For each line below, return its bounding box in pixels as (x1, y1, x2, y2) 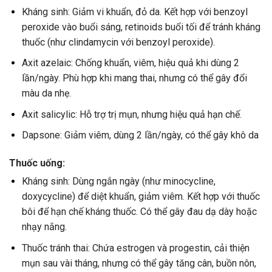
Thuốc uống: (9, 157, 65, 169)
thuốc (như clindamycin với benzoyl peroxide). (21, 36, 215, 48)
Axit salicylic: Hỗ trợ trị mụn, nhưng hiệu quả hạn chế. (21, 108, 242, 120)
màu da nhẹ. (21, 87, 71, 100)
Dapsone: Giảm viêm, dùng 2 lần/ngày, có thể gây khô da (21, 129, 259, 141)
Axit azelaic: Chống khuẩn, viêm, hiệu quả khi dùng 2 (21, 57, 239, 69)
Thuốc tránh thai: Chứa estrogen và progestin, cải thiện (21, 242, 250, 254)
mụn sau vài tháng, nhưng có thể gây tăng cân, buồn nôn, (21, 257, 256, 269)
